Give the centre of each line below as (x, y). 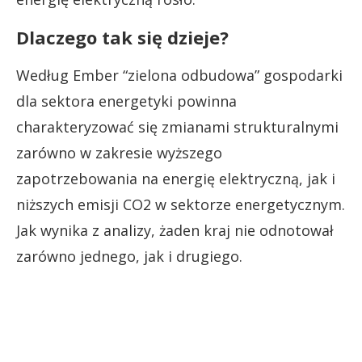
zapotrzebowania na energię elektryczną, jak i (176, 179)
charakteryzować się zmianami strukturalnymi (177, 127)
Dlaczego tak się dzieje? (122, 38)
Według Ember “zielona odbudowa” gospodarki (179, 76)
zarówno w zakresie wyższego (119, 153)
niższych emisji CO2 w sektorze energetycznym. (181, 205)
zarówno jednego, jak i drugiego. (129, 257)
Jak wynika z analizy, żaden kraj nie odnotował (175, 231)
